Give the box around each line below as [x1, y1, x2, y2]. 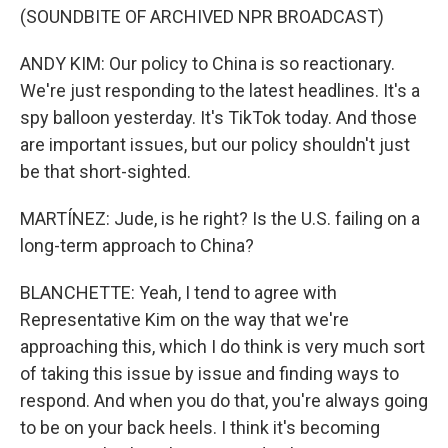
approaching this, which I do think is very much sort [20, 336, 425, 357]
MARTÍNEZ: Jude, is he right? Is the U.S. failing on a [20, 208, 420, 229]
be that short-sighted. [20, 161, 191, 182]
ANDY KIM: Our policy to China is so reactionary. [20, 53, 395, 74]
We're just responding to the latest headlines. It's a [20, 80, 420, 101]
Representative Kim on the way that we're [20, 309, 349, 330]
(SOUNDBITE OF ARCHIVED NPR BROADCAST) [20, 6, 384, 27]
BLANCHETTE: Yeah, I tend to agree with [20, 282, 337, 303]
